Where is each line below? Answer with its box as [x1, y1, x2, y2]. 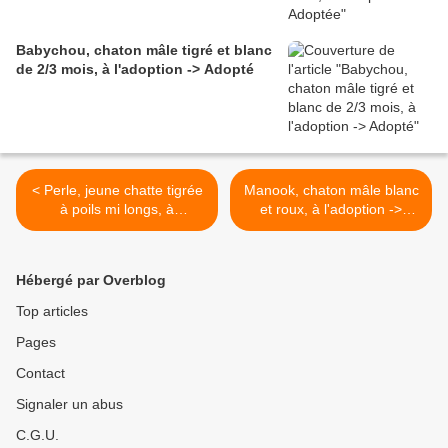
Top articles [16, 303, 88, 320]
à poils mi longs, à [60, 201, 174, 218]
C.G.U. [16, 427, 59, 444]
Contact [16, 365, 65, 382]
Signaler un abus [16, 396, 123, 413]
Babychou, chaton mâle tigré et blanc [16, 42, 272, 59]
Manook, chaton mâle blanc [243, 182, 419, 199]
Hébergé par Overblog [16, 272, 166, 289]
